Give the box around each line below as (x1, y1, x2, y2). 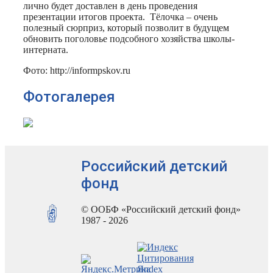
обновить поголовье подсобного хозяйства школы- (23, 34, 235, 44)
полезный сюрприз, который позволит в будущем (23, 23, 229, 34)
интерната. (23, 44, 68, 55)
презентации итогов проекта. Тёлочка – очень (23, 12, 218, 23)
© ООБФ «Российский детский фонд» (80, 204, 241, 214)
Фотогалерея (23, 88, 115, 106)
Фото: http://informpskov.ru (23, 65, 130, 76)
